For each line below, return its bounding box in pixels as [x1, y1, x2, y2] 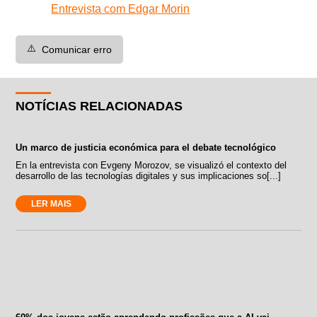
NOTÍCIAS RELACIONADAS [16, 98, 183, 113]
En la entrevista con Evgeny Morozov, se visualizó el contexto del [16, 159, 287, 171]
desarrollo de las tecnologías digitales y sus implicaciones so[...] [16, 170, 282, 181]
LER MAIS [30, 198, 71, 209]
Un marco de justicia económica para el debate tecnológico [16, 142, 277, 153]
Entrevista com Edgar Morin [51, 2, 190, 15]
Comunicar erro [42, 43, 113, 55]
